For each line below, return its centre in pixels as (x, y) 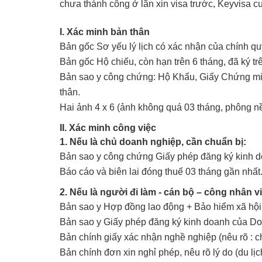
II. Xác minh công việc (108, 128)
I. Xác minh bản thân (105, 32)
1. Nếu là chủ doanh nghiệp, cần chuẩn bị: (153, 142)
